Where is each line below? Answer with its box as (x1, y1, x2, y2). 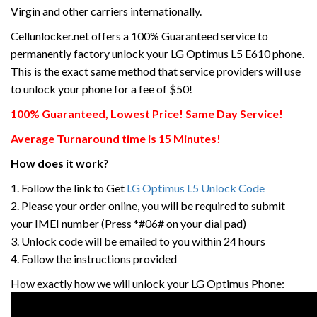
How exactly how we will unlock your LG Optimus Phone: (11, 277, 284, 290)
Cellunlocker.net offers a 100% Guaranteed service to (11, 29, 268, 42)
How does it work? (11, 156, 109, 170)
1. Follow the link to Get (11, 181, 127, 195)
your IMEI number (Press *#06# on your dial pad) (11, 217, 246, 230)
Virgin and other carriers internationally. (11, 4, 202, 18)
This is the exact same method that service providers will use (11, 64, 301, 78)
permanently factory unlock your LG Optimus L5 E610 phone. (11, 47, 304, 60)
